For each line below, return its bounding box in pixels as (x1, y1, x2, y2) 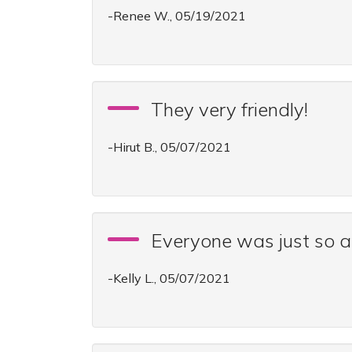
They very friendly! (151, 97, 308, 121)
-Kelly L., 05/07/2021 (108, 270, 230, 286)
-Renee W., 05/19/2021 (108, 8, 246, 24)
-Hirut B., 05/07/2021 (108, 139, 231, 155)
